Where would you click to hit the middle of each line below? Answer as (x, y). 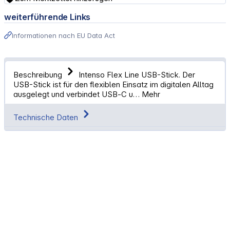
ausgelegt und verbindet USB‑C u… (78, 94)
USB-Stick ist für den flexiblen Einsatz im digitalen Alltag (114, 85)
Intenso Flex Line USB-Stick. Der (137, 75)
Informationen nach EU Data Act (64, 35)
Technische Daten (47, 118)
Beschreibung (38, 75)
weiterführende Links (47, 17)
